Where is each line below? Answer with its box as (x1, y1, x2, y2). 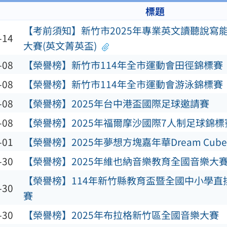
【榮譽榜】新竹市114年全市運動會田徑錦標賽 (23, 57, 223, 72)
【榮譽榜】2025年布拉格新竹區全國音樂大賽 (23, 207, 219, 222)
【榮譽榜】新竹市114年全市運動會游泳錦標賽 (23, 77, 223, 91)
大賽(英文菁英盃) (23, 38, 97, 53)
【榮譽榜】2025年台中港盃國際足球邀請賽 (23, 96, 209, 110)
